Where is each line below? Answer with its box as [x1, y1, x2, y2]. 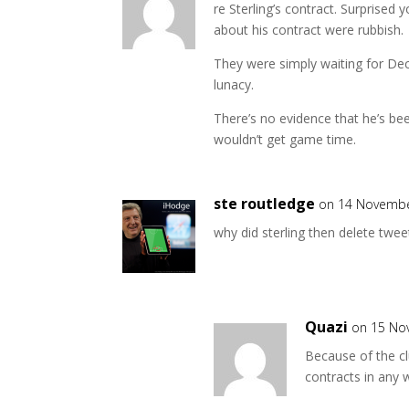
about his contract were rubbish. [214, 21, 404, 38]
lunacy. [214, 76, 255, 93]
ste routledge [214, 194, 316, 214]
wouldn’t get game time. [214, 131, 357, 148]
